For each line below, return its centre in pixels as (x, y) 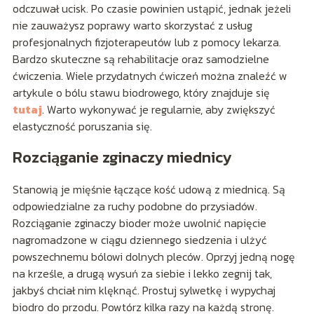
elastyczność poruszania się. (82, 126)
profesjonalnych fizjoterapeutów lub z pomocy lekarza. (146, 42)
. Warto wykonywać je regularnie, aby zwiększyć (158, 109)
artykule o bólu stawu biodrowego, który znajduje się (141, 92)
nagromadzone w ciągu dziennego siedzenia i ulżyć (139, 239)
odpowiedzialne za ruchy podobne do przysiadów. (135, 206)
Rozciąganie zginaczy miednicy (122, 157)
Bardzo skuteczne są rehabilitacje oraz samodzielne (141, 59)
